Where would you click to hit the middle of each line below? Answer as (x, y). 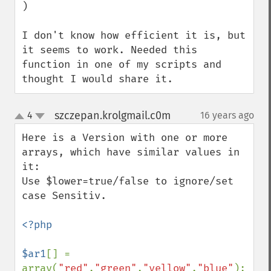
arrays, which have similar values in (131, 152)
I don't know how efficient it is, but (134, 35)
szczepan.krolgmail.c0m (112, 116)
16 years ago (227, 115)
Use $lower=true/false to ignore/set (128, 181)
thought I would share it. (97, 79)
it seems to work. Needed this (109, 50)
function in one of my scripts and (122, 64)
